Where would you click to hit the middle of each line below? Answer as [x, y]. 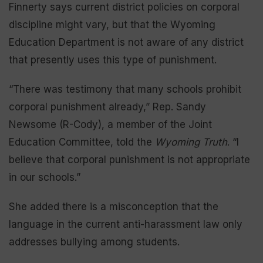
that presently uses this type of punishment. [116, 60]
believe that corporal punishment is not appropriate [129, 159]
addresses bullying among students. [94, 242]
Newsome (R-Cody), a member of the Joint [110, 124]
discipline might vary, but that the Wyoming [112, 24]
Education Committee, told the [82, 142]
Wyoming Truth [191, 142]
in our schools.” [48, 177]
